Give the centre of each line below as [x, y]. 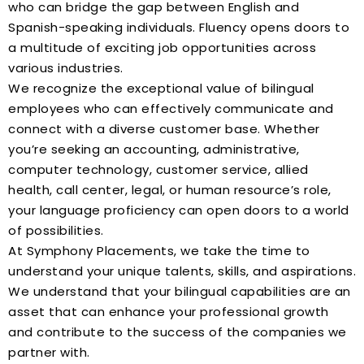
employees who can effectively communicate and [171, 108]
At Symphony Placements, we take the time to [159, 250]
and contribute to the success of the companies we [178, 331]
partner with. [49, 352]
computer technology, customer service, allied [158, 169]
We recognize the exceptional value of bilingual [161, 88]
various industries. [66, 67]
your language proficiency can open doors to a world [179, 210]
